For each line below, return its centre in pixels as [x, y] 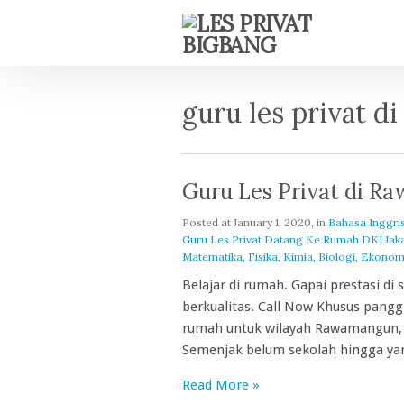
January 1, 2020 [272, 222]
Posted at [208, 222]
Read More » [221, 385]
